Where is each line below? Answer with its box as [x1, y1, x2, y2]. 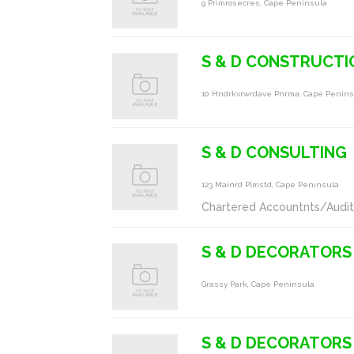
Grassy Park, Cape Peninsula [201, 279, 315, 288]
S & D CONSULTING [201, 142, 348, 162]
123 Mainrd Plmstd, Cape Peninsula [201, 179, 340, 189]
